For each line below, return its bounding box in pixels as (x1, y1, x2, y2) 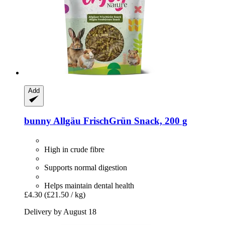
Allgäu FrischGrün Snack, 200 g (51, 116, 187, 127)
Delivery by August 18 (24, 207, 96, 216)
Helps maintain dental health (44, 181, 134, 190)
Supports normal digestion (44, 163, 127, 172)
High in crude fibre (44, 145, 104, 154)
